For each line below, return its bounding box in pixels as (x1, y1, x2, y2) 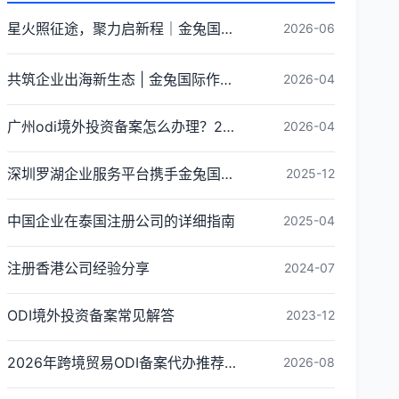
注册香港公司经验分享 (7, 259, 150, 277)
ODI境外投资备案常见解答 (7, 306, 175, 324)
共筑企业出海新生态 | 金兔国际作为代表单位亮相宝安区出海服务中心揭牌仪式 (220, 70, 232, 88)
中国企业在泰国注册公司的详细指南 (7, 212, 235, 230)
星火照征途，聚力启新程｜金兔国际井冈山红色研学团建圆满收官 (221, 20, 232, 37)
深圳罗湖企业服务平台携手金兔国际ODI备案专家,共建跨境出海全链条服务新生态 (221, 165, 232, 183)
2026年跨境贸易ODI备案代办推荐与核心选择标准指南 (224, 354, 236, 371)
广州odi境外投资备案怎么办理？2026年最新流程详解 (223, 118, 234, 135)
